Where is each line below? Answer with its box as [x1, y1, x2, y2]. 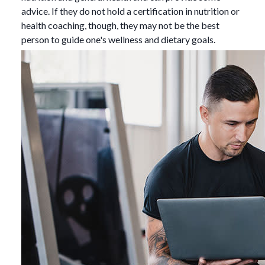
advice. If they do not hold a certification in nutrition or [21, 5, 240, 17]
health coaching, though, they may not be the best [21, 19, 219, 31]
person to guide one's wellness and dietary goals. [21, 33, 215, 45]
